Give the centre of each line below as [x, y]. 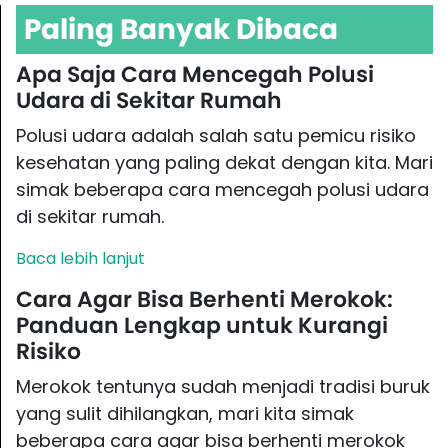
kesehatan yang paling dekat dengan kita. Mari [224, 162]
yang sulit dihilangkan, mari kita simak [185, 413]
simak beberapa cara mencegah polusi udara [222, 189]
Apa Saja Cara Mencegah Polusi [195, 74]
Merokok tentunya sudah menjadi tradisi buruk [223, 386]
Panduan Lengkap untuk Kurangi [202, 325]
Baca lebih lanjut [80, 258]
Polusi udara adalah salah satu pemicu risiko [216, 135]
